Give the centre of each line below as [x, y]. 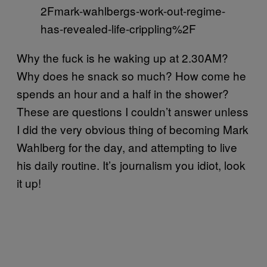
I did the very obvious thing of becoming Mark [133, 129]
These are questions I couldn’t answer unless [133, 111]
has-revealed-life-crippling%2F [118, 28]
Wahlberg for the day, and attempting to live [127, 147]
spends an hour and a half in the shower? [123, 93]
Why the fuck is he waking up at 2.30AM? [122, 57]
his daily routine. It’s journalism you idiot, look [131, 164]
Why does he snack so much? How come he [131, 75]
